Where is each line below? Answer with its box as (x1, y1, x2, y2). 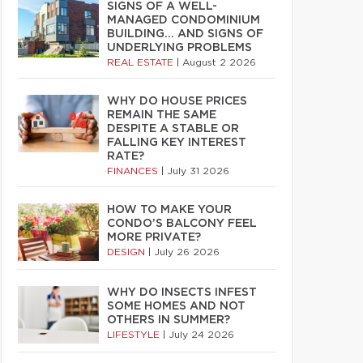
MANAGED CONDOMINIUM (107, 15, 260, 26)
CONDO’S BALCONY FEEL (107, 218, 257, 229)
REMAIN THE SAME (107, 109, 216, 121)
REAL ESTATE (107, 58, 177, 67)
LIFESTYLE (107, 330, 163, 340)
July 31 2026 (167, 166, 229, 176)
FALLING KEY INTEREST (107, 137, 246, 148)
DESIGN (107, 247, 148, 257)
